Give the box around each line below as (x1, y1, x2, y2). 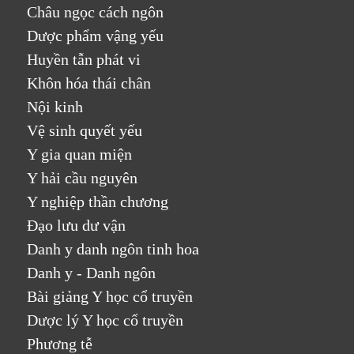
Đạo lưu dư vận (27, 217, 126, 234)
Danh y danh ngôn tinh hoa (27, 240, 200, 258)
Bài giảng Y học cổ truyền (27, 288, 194, 305)
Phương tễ (27, 335, 93, 352)
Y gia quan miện (27, 145, 133, 163)
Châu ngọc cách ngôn (27, 3, 164, 21)
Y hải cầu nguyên (27, 169, 138, 186)
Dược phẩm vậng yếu (27, 27, 164, 44)
